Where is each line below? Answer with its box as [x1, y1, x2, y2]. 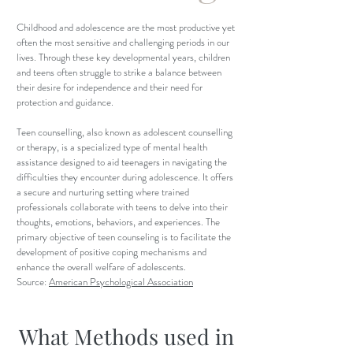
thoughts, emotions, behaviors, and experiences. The [17, 214, 220, 229]
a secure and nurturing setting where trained [17, 184, 189, 199]
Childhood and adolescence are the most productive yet [17, 20, 235, 35]
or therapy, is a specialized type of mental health [17, 139, 207, 154]
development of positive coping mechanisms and [17, 244, 206, 259]
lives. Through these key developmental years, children [17, 50, 230, 65]
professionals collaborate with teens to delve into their [17, 199, 228, 214]
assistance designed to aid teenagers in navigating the [17, 154, 227, 169]
